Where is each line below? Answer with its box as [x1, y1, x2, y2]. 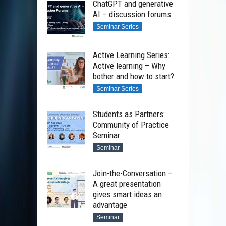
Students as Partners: [93, 109, 165, 120]
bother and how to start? [93, 71, 174, 82]
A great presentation [93, 179, 161, 189]
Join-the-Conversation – [93, 168, 173, 179]
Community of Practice [93, 120, 169, 130]
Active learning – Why [93, 61, 165, 71]
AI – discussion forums [93, 9, 171, 20]
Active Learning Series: [93, 50, 169, 61]
